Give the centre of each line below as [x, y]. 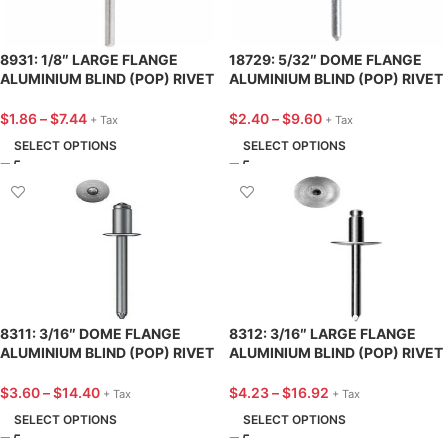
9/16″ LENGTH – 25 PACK [314, 372]
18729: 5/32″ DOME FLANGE [325, 59]
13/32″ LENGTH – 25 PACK [318, 97]
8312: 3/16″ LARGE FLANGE [322, 334]
